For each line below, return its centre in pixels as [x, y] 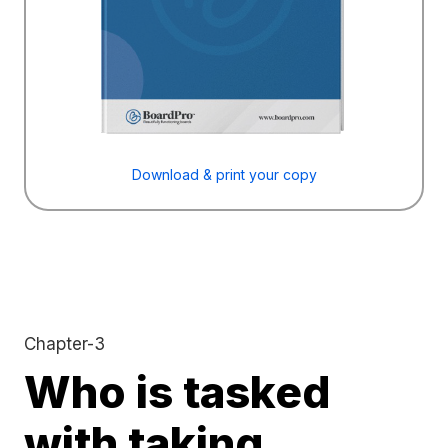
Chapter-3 [64, 343]
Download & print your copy [224, 174]
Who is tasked [177, 391]
